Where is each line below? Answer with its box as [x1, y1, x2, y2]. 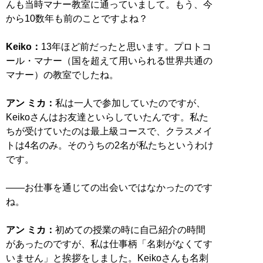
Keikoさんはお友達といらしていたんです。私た [6, 112, 208, 122]
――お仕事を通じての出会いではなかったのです [6, 182, 213, 193]
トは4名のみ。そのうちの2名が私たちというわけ [6, 140, 214, 150]
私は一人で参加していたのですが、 [55, 97, 205, 108]
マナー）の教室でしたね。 [6, 69, 119, 80]
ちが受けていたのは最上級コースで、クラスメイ [6, 126, 213, 136]
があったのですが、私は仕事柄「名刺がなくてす [6, 238, 213, 249]
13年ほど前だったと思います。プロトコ [41, 41, 211, 52]
